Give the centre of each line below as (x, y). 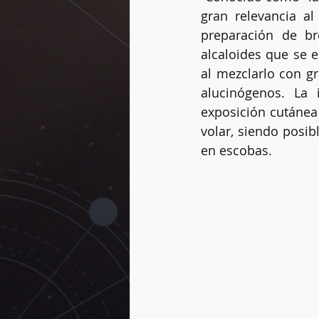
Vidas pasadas (193, 56)
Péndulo (277, 113)
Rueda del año (193, 113)
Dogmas (276, 56)
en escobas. (238, 150)
